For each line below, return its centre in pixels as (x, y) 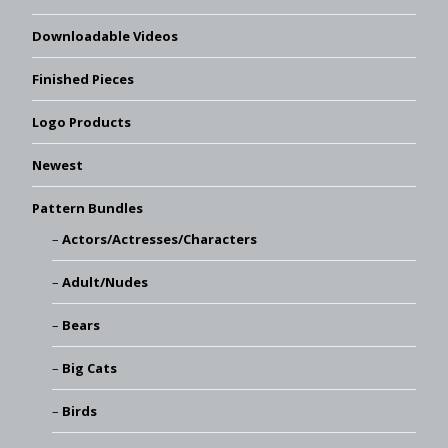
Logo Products (81, 121)
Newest (57, 164)
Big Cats (89, 367)
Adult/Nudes (104, 281)
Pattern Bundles (87, 207)
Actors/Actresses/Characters (159, 238)
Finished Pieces (83, 78)
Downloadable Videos (105, 35)
